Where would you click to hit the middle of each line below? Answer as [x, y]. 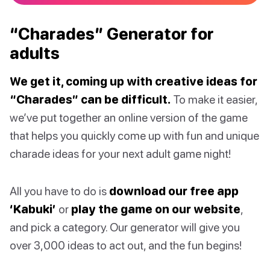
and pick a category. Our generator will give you [125, 227]
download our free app [174, 191]
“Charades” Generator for [112, 34]
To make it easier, [214, 99]
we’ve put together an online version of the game [129, 118]
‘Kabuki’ [33, 209]
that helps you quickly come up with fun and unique [134, 136]
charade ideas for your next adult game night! [120, 154]
